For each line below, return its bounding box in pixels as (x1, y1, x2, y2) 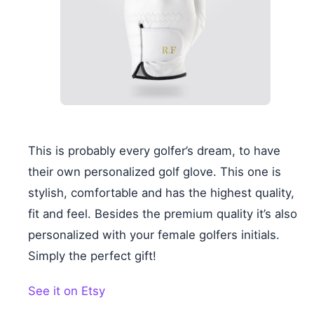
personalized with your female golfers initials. (28, 227, 280, 242)
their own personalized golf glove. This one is (28, 164, 281, 179)
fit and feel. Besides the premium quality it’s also (28, 206, 297, 221)
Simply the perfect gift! (28, 248, 156, 263)
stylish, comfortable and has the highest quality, (28, 185, 294, 200)
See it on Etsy (28, 283, 105, 298)
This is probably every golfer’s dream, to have (28, 143, 280, 158)
